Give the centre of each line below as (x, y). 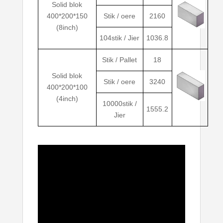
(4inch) (67, 99)
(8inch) (67, 28)
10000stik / (119, 104)
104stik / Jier (120, 38)
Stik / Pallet (120, 60)
